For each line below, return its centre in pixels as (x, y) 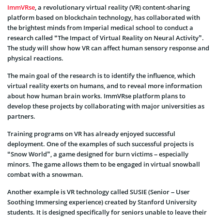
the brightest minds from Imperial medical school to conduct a (100, 28)
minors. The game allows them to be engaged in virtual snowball (104, 164)
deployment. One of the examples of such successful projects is (101, 144)
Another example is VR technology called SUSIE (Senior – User (99, 192)
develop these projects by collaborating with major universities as (106, 106)
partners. (21, 116)
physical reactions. (35, 58)
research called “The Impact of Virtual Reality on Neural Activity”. (106, 38)
